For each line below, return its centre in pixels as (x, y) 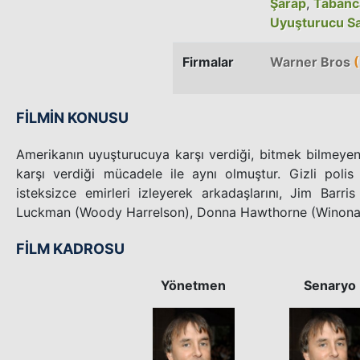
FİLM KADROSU (70, 248)
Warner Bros (310, 61)
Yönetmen (194, 285)
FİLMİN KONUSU (72, 117)
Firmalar (208, 61)
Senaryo (330, 285)
